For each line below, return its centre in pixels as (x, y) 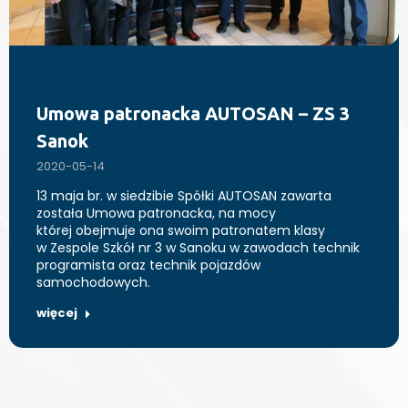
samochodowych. (93, 283)
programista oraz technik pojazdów (148, 265)
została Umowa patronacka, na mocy (156, 214)
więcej (57, 313)
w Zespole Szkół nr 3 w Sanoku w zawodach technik (198, 248)
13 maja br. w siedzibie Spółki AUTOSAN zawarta (184, 196)
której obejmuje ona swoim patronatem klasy (181, 231)
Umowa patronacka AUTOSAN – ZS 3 (193, 114)
